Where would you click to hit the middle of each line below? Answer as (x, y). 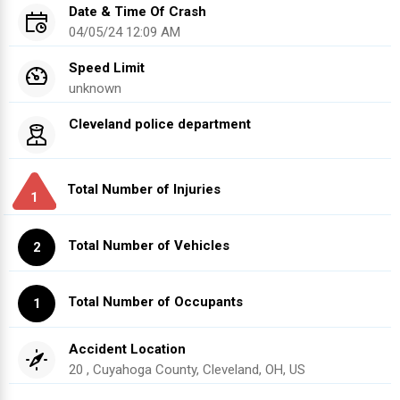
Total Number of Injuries (143, 189)
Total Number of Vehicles (149, 245)
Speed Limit (107, 68)
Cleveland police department (160, 125)
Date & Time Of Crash (137, 12)
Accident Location (127, 350)
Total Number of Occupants (155, 301)
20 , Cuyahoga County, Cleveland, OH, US (187, 370)
